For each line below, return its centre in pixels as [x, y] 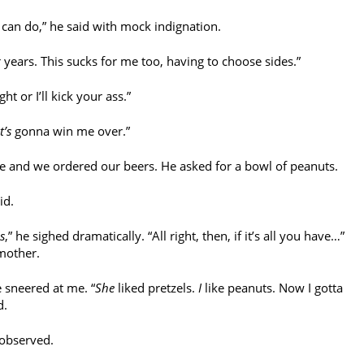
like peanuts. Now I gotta [272, 287]
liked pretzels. [156, 287]
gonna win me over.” [71, 130]
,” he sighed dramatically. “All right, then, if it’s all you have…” [175, 235]
